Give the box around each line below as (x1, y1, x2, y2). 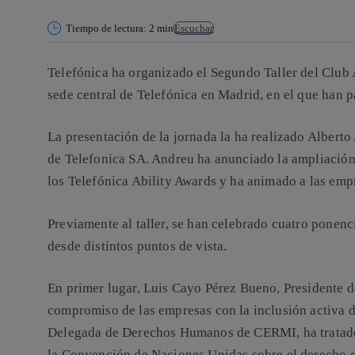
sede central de (48, 86, 137, 102)
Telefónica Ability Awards (67, 174, 216, 189)
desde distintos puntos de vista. (48, 238, 227, 254)
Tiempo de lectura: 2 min (66, 21, 174, 34)
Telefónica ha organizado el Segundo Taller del (48, 64, 322, 80)
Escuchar (174, 21, 213, 34)
